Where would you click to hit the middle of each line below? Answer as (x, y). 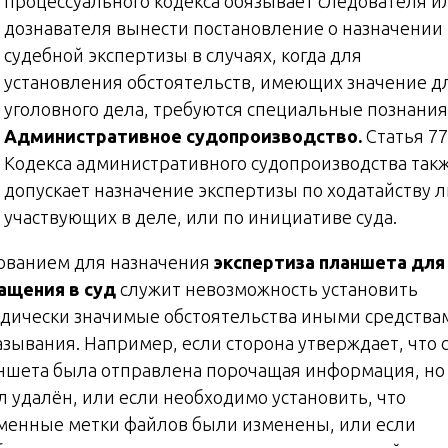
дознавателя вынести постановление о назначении (223, 27)
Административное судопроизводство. (185, 135)
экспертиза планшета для (329, 261)
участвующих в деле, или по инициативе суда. (200, 216)
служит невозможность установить (267, 288)
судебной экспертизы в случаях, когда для (183, 54)
